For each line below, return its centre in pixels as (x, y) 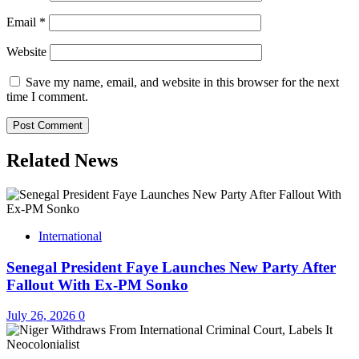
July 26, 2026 (42, 316)
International (70, 236)
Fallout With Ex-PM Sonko (97, 284)
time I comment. (47, 97)
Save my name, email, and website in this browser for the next (182, 83)
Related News (62, 161)
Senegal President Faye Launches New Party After (171, 267)
